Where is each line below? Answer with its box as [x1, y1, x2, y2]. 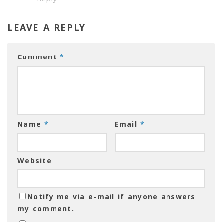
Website [17, 156, 52, 166]
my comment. [17, 204, 74, 214]
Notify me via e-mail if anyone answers [27, 192, 196, 202]
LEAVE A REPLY [7, 21, 86, 34]
